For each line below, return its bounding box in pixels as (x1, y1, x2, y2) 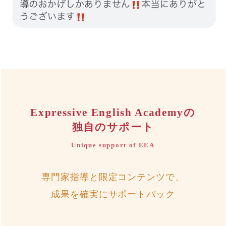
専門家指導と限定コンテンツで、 (41, 172, 185, 182)
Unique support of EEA (71, 141, 155, 149)
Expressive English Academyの (30, 106, 196, 119)
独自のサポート (72, 121, 154, 133)
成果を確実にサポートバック (51, 189, 175, 199)
